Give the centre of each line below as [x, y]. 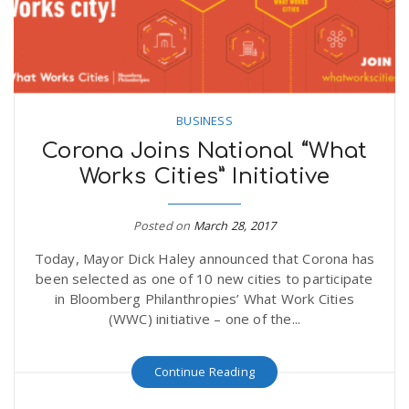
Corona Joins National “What [204, 152]
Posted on [163, 226]
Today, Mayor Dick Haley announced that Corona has [204, 259]
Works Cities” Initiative [204, 177]
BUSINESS [204, 121]
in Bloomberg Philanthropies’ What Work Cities [204, 299]
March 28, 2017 [235, 226]
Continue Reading [204, 372]
